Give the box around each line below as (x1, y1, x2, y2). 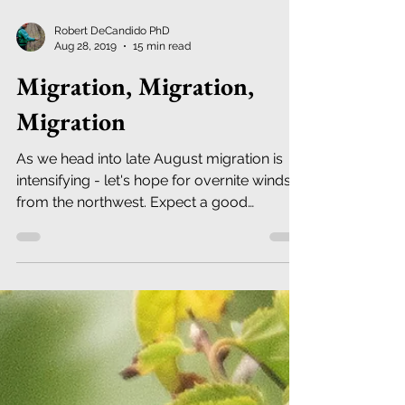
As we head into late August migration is (16, 324, 283, 341)
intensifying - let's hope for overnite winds (16, 345, 291, 363)
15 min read (133, 212, 191, 226)
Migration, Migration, (16, 243, 254, 276)
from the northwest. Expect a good (16, 367, 248, 384)
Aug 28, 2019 (54, 212, 117, 226)
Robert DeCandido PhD (54, 198, 170, 211)
